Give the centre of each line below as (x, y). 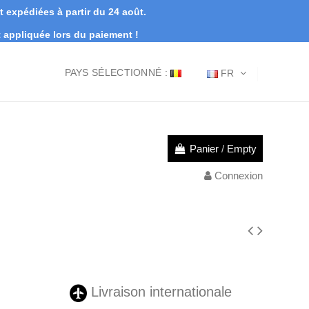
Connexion (238, 175)
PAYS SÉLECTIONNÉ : (116, 72)
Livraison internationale (159, 292)
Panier (204, 148)
